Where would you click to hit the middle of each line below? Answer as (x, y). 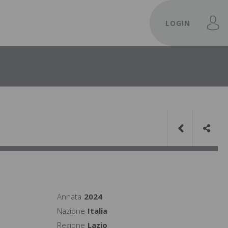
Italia (97, 211)
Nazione (71, 211)
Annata (69, 196)
